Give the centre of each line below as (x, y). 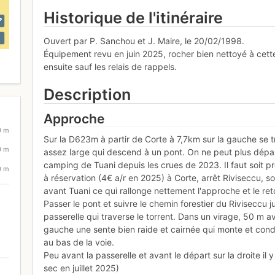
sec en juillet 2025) (82, 268)
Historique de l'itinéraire (134, 17)
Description (87, 95)
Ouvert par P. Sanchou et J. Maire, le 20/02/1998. (144, 41)
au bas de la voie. (79, 242)
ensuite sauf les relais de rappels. (110, 67)
